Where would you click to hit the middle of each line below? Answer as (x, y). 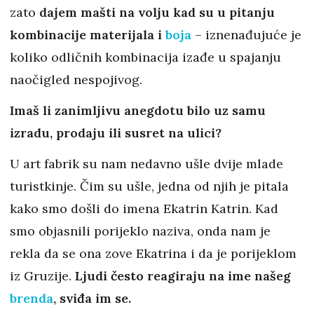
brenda (32, 298)
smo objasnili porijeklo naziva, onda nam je (140, 231)
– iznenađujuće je (246, 34)
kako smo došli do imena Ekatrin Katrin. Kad (144, 208)
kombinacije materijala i (88, 34)
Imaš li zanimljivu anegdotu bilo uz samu (138, 110)
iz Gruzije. (42, 275)
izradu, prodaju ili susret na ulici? (116, 132)
